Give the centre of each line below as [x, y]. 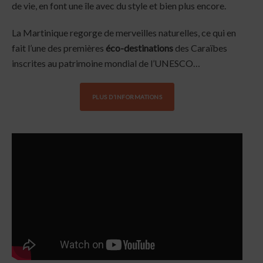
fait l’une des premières [59, 48]
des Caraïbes [200, 48]
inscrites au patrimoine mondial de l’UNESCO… [106, 63]
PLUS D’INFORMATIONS [127, 97]
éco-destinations [139, 48]
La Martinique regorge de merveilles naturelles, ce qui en [124, 32]
